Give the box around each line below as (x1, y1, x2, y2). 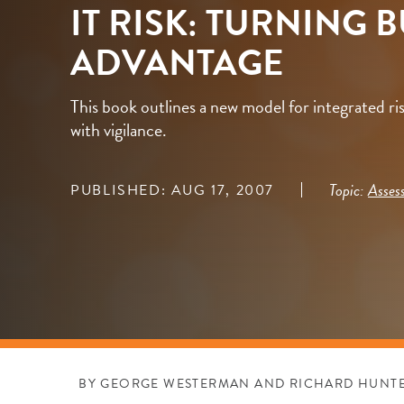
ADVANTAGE (70, 36, 285, 89)
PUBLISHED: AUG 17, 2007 (70, 179, 275, 201)
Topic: (329, 177, 364, 202)
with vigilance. (70, 115, 171, 143)
